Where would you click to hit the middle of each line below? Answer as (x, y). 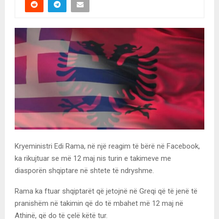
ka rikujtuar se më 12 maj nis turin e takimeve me (93, 159)
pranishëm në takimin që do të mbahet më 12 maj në (99, 204)
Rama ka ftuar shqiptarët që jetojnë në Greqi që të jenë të (106, 191)
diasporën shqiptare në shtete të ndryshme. (84, 171)
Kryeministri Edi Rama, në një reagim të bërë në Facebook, (107, 146)
